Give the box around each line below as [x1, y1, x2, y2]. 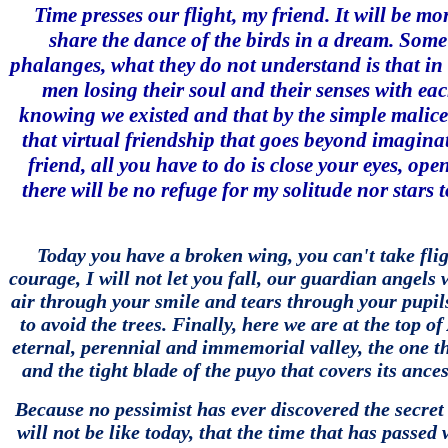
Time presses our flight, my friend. [34, 3, 330, 27]
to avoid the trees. [20, 313, 167, 335]
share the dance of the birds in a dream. [48, 28, 394, 52]
